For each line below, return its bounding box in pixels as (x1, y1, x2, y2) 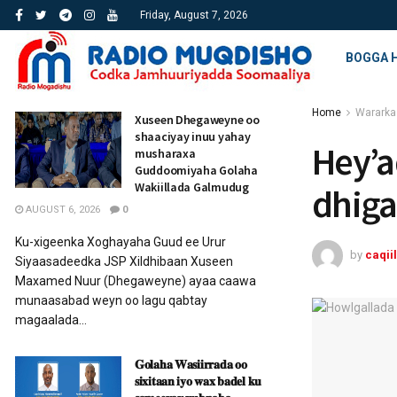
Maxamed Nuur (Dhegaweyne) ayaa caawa (15, 274, 256, 288)
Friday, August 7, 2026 (140, 9, 248, 21)
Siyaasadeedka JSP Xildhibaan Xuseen (15, 254, 233, 269)
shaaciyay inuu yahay (135, 128, 251, 144)
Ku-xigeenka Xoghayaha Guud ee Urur (15, 235, 226, 249)
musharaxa (135, 145, 196, 161)
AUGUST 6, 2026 (23, 204, 100, 215)
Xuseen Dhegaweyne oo (135, 112, 260, 128)
